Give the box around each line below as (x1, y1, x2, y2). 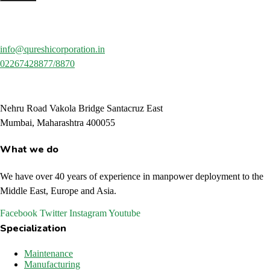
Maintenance (24, 248, 73, 259)
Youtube (108, 207, 140, 218)
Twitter (40, 207, 67, 218)
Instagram (69, 207, 107, 218)
